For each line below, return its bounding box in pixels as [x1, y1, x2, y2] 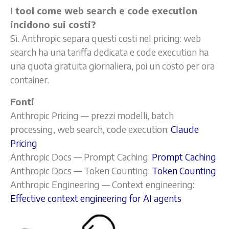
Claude [171, 123, 199, 135]
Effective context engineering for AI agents [10, 192, 181, 204]
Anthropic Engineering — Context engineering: [10, 178, 194, 190]
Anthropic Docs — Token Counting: [10, 164, 152, 176]
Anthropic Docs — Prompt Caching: [10, 150, 152, 163]
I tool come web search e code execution [10, 4, 197, 16]
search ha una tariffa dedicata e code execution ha [10, 45, 209, 58]
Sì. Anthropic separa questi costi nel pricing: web [10, 32, 201, 44]
